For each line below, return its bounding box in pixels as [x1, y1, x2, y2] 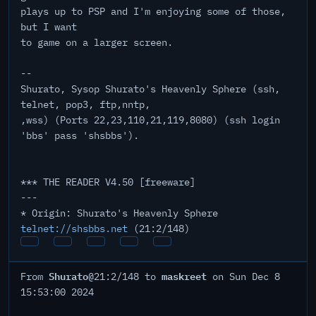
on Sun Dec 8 [207, 270, 280, 283]
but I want [20, 20, 77, 33]
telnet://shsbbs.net [20, 222, 128, 235]
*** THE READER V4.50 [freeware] [20, 176, 195, 188]
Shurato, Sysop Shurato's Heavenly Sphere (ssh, [20, 83, 280, 95]
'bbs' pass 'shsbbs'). [20, 129, 139, 142]
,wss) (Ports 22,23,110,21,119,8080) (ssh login [20, 114, 280, 126]
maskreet [162, 267, 207, 284]
